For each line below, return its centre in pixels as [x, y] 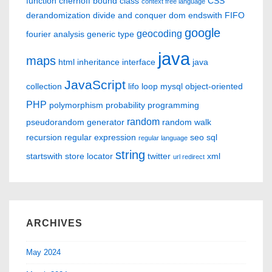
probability [125, 105]
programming [173, 105]
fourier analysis [55, 34]
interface [139, 62]
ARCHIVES [54, 223]
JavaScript [95, 84]
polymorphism [76, 105]
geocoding [159, 33]
